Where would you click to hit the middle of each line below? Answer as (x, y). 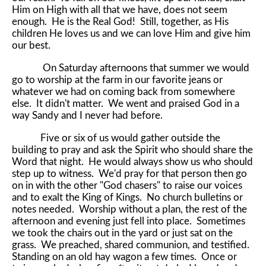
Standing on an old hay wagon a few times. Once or (124, 256)
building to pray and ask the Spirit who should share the (132, 150)
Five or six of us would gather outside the (116, 138)
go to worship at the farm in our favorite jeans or (117, 80)
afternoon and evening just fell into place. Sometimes (129, 221)
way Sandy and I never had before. (92, 115)
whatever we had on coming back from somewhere (123, 91)
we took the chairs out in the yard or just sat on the (122, 233)
